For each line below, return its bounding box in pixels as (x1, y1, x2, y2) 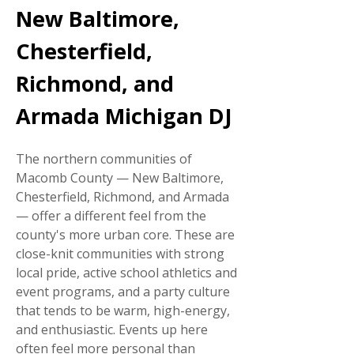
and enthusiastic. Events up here (16, 321, 208, 338)
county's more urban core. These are (16, 226, 235, 243)
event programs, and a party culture (16, 283, 230, 300)
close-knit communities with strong (16, 245, 224, 262)
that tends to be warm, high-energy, (16, 302, 230, 319)
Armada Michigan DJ (16, 101, 232, 130)
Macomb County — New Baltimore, (16, 169, 224, 186)
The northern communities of (16, 150, 192, 168)
